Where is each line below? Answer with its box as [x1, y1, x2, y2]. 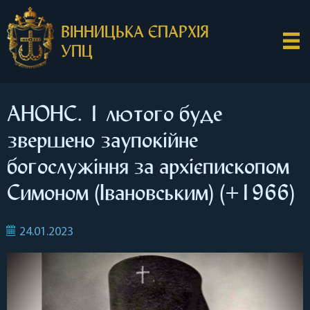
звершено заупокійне [7, 127, 198, 153]
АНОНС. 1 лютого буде [7, 100, 222, 127]
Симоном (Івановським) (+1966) [7, 179, 295, 206]
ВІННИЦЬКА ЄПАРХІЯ [61, 22, 209, 42]
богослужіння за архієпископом [7, 153, 289, 179]
